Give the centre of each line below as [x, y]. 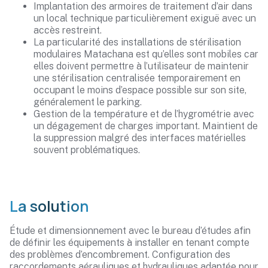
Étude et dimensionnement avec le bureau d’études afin [130, 231]
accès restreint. [68, 30]
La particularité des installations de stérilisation [137, 42]
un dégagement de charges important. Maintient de [146, 126]
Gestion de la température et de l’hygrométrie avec [144, 114]
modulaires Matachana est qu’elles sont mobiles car [146, 54]
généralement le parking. [88, 102]
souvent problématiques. [87, 150]
